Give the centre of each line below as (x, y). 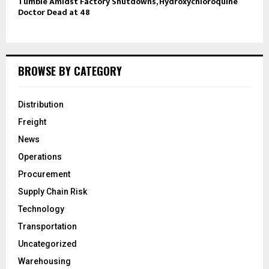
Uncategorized (47, 243)
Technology (41, 209)
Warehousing (44, 261)
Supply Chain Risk (53, 191)
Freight (32, 122)
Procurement (44, 174)
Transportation (47, 226)
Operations (40, 156)
